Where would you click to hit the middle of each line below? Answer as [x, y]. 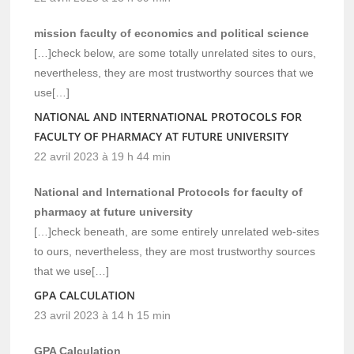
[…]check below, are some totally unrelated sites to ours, [175, 53]
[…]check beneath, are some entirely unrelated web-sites [177, 231]
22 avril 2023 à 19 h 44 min [103, 156]
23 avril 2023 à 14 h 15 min [103, 315]
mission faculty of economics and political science [172, 33]
